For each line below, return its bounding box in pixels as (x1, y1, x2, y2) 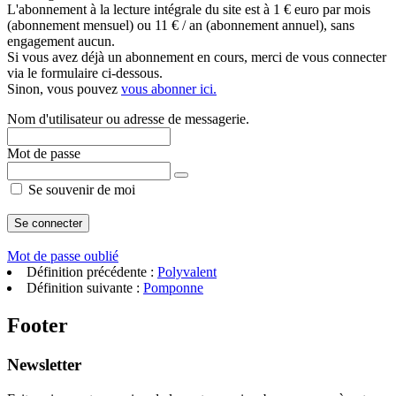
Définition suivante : (27, 280, 143, 295)
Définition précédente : (27, 264, 157, 279)
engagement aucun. (7, 34, 115, 49)
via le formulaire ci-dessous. (7, 65, 163, 80)
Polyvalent (157, 264, 217, 279)
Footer (7, 313, 68, 337)
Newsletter (7, 354, 81, 374)
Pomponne (143, 280, 203, 295)
